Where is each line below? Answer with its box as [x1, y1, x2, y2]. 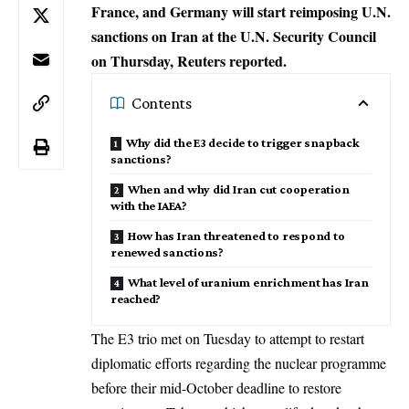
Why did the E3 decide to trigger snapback [125, 134, 360, 150]
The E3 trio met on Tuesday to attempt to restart [91, 328, 364, 348]
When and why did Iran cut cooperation [127, 181, 350, 196]
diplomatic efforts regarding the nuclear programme [91, 352, 386, 372]
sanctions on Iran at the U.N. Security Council [91, 25, 376, 47]
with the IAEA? [110, 197, 187, 213]
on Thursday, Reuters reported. [91, 49, 287, 71]
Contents [131, 93, 192, 112]
